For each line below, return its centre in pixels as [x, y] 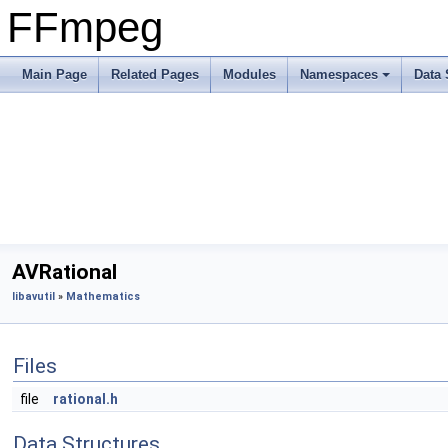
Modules [249, 74]
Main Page [54, 74]
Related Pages [155, 74]
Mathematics [103, 296]
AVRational [64, 272]
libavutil [33, 296]
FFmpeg [85, 27]
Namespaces [339, 74]
